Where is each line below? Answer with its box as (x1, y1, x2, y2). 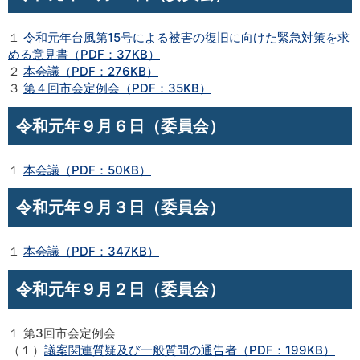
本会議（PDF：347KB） (23, 243, 159, 260)
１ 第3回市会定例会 (8, 325, 116, 341)
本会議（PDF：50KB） (23, 162, 151, 178)
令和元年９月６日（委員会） (16, 116, 225, 136)
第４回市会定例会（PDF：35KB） (23, 80, 211, 96)
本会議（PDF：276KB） (23, 63, 158, 79)
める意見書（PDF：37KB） (8, 46, 160, 62)
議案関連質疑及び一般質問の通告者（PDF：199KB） (44, 342, 335, 358)
